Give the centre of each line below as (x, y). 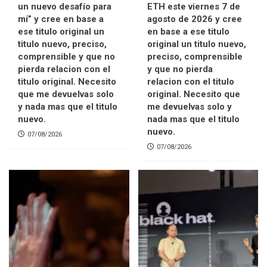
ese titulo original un (61, 32)
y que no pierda (180, 69)
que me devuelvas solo (66, 94)
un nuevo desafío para (65, 7)
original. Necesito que (193, 94)
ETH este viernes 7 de (193, 7)
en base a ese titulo (188, 32)
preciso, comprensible (195, 57)
